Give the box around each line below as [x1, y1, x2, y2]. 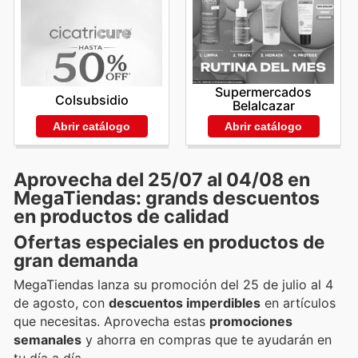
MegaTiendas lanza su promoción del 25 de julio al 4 [14, 276, 333, 293]
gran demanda [14, 249, 138, 272]
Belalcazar [232, 97, 295, 114]
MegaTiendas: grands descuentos [14, 187, 320, 210]
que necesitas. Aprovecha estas [14, 313, 209, 330]
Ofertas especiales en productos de [14, 231, 324, 253]
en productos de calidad [14, 205, 229, 229]
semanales [14, 332, 82, 348]
